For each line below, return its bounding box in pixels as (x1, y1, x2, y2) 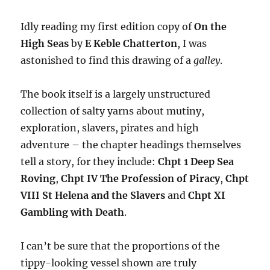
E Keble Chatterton (85, 37, 178, 50)
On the (194, 20, 227, 33)
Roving (20, 172, 56, 185)
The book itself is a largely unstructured (20, 88, 211, 101)
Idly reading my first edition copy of (20, 20, 195, 33)
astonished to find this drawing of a (20, 54, 194, 67)
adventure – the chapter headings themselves (20, 139, 242, 151)
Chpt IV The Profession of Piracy (61, 172, 221, 185)
